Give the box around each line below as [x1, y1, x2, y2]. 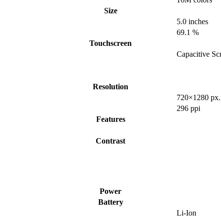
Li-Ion [177, 209, 196, 218]
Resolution [93, 82, 128, 91]
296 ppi [177, 104, 200, 113]
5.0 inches [177, 17, 208, 26]
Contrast [96, 137, 125, 146]
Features [96, 115, 125, 124]
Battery [98, 198, 123, 207]
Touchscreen [89, 39, 132, 48]
